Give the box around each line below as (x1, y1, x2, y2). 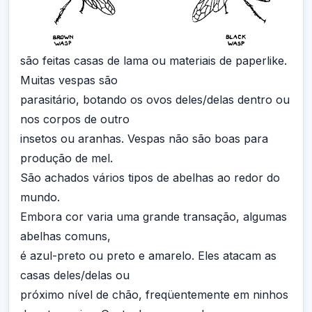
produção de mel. (20, 151, 113, 166)
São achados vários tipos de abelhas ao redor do (20, 171, 280, 185)
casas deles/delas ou (20, 268, 130, 283)
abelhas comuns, (20, 229, 111, 244)
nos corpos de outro (20, 112, 130, 127)
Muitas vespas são (20, 73, 118, 88)
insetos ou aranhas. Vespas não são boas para (20, 132, 268, 146)
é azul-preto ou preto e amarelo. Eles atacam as (20, 249, 276, 263)
